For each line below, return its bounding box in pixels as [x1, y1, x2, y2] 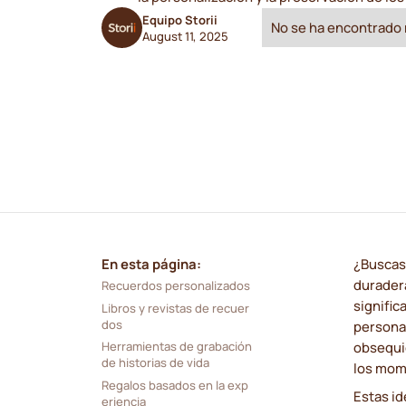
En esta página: [101, 255, 201, 274]
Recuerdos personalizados [101, 277, 250, 295]
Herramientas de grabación [101, 338, 252, 355]
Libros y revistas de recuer [101, 299, 249, 316]
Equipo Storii [141, 11, 217, 28]
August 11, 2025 [141, 27, 228, 44]
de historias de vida [101, 354, 209, 372]
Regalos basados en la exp [101, 376, 248, 393]
